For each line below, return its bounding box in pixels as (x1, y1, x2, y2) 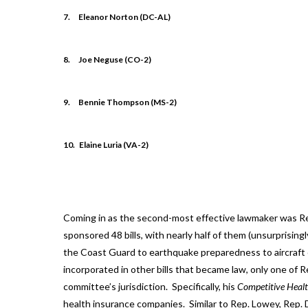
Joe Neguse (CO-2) (78, 54, 151, 65)
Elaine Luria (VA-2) (79, 140, 148, 151)
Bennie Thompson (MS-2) (78, 97, 177, 108)
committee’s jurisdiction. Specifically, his (63, 280, 237, 292)
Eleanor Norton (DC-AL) (78, 12, 170, 23)
